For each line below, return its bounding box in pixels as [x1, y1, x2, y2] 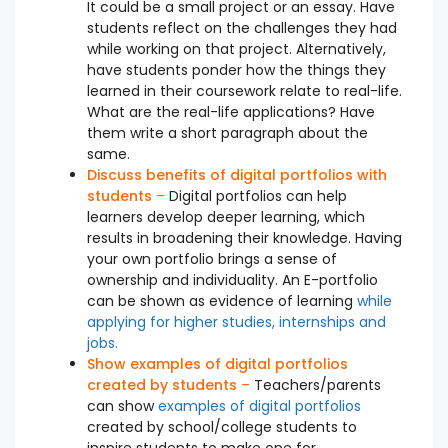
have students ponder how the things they [87, 59, 386, 80]
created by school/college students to [87, 416, 357, 437]
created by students [87, 374, 241, 395]
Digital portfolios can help [165, 185, 347, 206]
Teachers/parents [250, 374, 381, 395]
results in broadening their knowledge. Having [87, 227, 402, 248]
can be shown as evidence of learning [87, 290, 357, 311]
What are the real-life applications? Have [87, 101, 375, 122]
